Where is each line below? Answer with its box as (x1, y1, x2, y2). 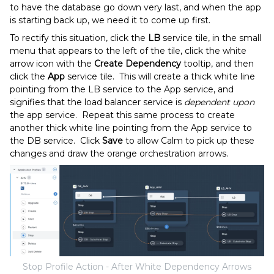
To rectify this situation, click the (10, 32, 148, 43)
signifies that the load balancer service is (10, 96, 184, 108)
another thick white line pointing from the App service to (10, 122, 252, 133)
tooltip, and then (181, 57, 254, 69)
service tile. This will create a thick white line (65, 70, 255, 82)
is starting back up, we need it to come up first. (10, 14, 210, 26)
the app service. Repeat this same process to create (10, 109, 235, 120)
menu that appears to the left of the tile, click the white (10, 45, 246, 56)
